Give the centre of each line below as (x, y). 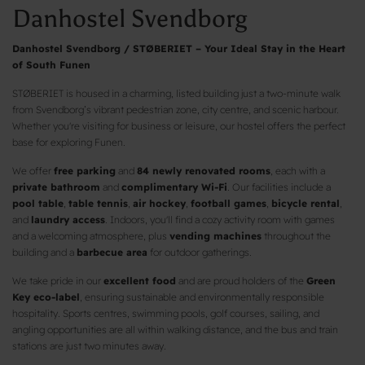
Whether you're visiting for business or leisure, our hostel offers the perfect (179, 125)
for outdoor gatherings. (200, 252)
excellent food (140, 280)
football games (229, 203)
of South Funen (51, 64)
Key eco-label (46, 297)
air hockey (159, 203)
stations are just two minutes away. (89, 345)
